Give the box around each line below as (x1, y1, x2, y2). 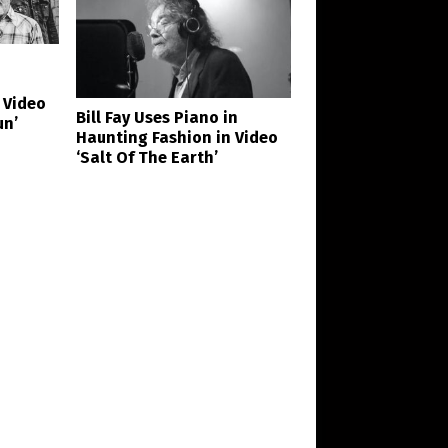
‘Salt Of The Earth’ (76, 147, 219, 167)
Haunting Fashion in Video (76, 127, 279, 147)
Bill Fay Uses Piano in (76, 107, 239, 127)
